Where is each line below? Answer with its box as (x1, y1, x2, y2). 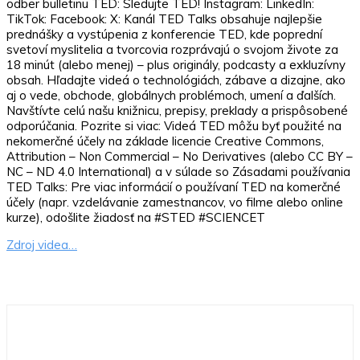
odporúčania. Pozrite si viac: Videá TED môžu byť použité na (6, 117, 342, 133)
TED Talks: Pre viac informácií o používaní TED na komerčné (6, 178, 341, 194)
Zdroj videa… (6, 236, 77, 252)
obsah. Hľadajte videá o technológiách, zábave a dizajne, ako (6, 72, 346, 88)
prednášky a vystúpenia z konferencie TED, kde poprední (6, 26, 322, 42)
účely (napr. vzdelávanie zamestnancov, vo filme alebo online (6, 194, 343, 210)
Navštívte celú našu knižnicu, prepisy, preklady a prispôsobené (6, 102, 348, 118)
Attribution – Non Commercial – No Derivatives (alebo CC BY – (6, 148, 353, 164)
